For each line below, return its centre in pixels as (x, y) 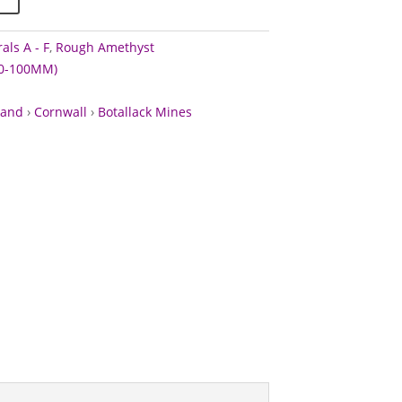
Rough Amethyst (105, 47)
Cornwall (60, 111)
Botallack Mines (144, 111)
